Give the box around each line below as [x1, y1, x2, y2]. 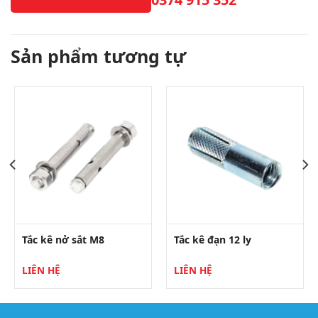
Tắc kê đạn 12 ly [173, 232, 251, 246]
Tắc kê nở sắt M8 [21, 232, 104, 246]
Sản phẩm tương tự [11, 43, 186, 68]
